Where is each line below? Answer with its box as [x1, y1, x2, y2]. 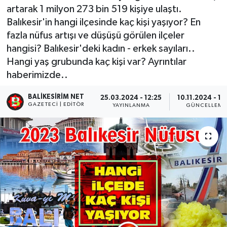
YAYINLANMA [112, 103, 150, 108]
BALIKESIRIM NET [28, 93, 85, 100]
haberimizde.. [6, 69, 68, 80]
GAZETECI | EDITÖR [28, 101, 85, 107]
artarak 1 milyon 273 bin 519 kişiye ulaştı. [6, 4, 182, 14]
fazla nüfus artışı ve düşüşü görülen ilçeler [6, 30, 184, 41]
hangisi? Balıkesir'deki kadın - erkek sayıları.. [6, 43, 195, 54]
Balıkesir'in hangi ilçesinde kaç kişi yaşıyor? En [6, 17, 201, 27]
